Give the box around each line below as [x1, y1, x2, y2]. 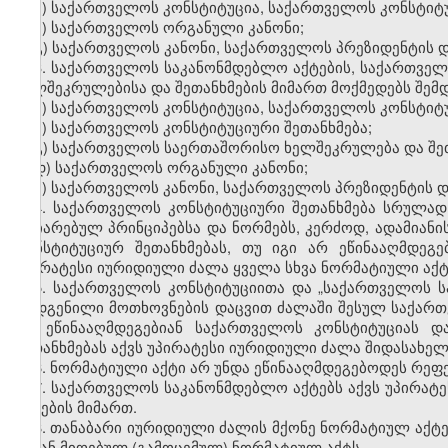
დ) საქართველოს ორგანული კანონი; [33, 156, 308, 178]
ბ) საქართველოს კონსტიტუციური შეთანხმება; [33, 116, 372, 138]
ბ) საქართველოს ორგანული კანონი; [33, 16, 304, 38]
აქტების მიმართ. [15, 396, 137, 418]
